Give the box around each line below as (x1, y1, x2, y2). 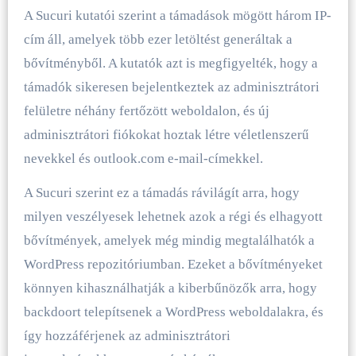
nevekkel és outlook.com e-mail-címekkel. (23, 150, 263, 166)
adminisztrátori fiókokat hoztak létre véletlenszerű (23, 126, 309, 142)
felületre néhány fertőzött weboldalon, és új (23, 103, 269, 118)
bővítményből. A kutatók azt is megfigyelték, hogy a (23, 55, 318, 71)
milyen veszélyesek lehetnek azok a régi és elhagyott (23, 208, 323, 224)
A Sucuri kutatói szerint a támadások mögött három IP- (23, 7, 331, 23)
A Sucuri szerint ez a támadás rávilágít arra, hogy (23, 184, 300, 200)
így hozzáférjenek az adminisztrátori (23, 327, 230, 343)
